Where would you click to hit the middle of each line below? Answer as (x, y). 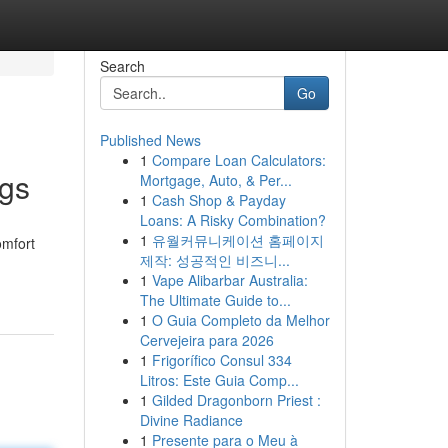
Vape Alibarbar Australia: (229, 280)
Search (122, 66)
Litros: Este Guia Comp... (219, 380)
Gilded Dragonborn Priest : (236, 400)
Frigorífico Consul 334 (221, 360)
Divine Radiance (191, 420)
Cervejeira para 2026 (206, 340)
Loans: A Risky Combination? (232, 220)
